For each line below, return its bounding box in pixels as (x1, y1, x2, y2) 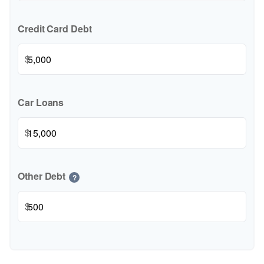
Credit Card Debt (18, 22, 92, 35)
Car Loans (18, 95, 64, 109)
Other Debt (18, 169, 66, 183)
